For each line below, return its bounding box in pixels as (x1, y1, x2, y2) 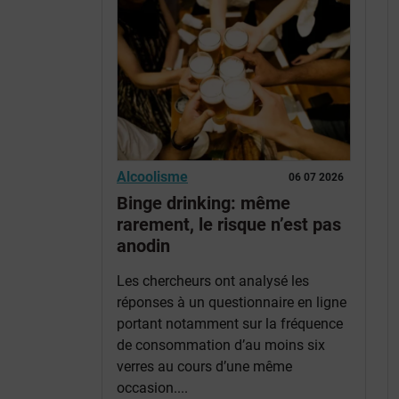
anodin (117, 234, 170, 256)
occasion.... (117, 379, 188, 396)
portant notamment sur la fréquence (117, 314, 343, 332)
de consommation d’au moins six (117, 336, 325, 354)
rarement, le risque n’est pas (117, 213, 341, 235)
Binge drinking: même (117, 191, 290, 214)
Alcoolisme (117, 167, 188, 185)
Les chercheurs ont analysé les (117, 272, 309, 289)
